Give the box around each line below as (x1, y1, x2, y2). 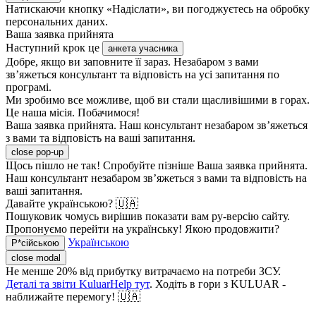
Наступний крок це (6, 42, 102, 54)
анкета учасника (108, 43, 178, 54)
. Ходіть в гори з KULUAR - (150, 278, 286, 291)
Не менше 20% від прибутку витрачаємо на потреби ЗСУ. (6, 265, 281, 278)
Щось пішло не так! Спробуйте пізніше (6, 159, 194, 172)
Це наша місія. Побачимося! (6, 107, 140, 119)
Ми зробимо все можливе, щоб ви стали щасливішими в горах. (6, 94, 310, 107)
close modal (11, 253, 61, 264)
